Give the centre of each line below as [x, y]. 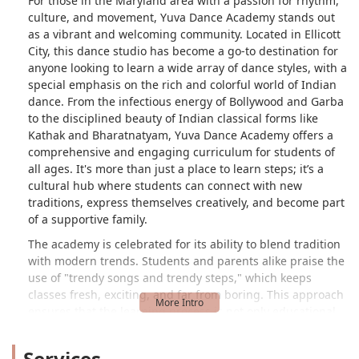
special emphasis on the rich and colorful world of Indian [182, 84]
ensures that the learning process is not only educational [182, 311]
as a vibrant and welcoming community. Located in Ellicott [184, 34]
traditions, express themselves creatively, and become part [186, 202]
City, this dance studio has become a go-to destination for [183, 50]
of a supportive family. [88, 219]
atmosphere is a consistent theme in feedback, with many [184, 345]
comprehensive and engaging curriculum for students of [182, 151]
